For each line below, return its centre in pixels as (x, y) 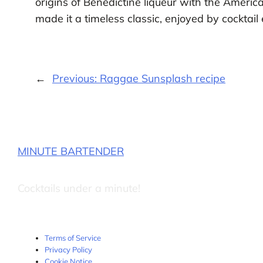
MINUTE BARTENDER (70, 151)
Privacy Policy (69, 249)
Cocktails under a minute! (79, 188)
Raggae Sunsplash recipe (162, 79)
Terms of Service (73, 237)
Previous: (76, 79)
